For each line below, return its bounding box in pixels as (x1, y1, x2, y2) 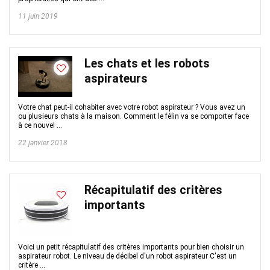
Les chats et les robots (84, 57, 210, 71)
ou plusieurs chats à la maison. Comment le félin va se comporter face (18, 112, 249, 121)
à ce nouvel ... (18, 121, 62, 130)
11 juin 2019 (18, 12, 58, 20)
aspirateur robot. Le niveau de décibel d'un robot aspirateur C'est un (18, 252, 237, 260)
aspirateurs (84, 72, 148, 86)
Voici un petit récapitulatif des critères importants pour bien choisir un (18, 243, 244, 251)
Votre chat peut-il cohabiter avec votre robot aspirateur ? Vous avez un (18, 103, 245, 111)
